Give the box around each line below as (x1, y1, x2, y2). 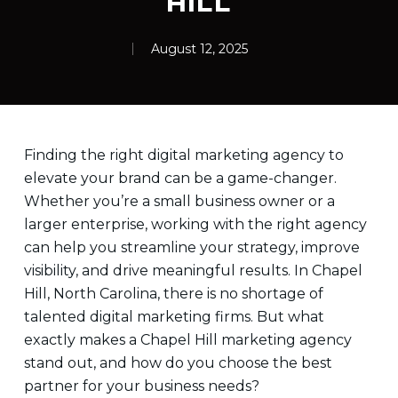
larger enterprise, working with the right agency (23, 216, 367, 233)
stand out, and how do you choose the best (23, 354, 332, 371)
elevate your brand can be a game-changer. (23, 170, 337, 187)
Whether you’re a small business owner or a (23, 193, 335, 210)
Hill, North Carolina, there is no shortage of (23, 285, 323, 302)
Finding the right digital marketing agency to (23, 147, 344, 163)
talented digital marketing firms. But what (23, 308, 324, 325)
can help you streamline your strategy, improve (23, 239, 360, 256)
